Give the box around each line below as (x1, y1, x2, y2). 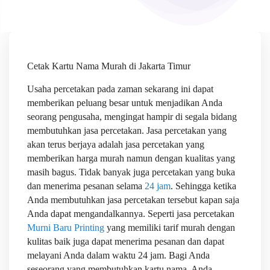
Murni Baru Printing (27, 222, 104, 233)
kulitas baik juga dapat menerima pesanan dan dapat (27, 236, 224, 246)
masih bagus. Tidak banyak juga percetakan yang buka (27, 167, 235, 177)
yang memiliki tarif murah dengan (104, 222, 235, 233)
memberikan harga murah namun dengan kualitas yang (27, 153, 235, 163)
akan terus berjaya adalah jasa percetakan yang (27, 139, 204, 149)
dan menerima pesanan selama (27, 181, 145, 191)
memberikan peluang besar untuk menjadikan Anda (27, 98, 222, 108)
